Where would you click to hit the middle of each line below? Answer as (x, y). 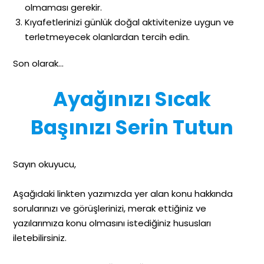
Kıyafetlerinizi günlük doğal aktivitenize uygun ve (130, 22)
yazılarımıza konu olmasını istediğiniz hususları (112, 223)
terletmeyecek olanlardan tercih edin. (108, 37)
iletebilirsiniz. (40, 237)
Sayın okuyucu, (45, 164)
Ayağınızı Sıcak (132, 99)
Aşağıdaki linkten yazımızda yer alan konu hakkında (123, 193)
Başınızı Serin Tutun (132, 127)
